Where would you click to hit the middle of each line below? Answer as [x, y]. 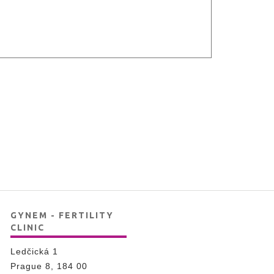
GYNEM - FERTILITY [62, 215]
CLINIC [28, 228]
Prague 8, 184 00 [49, 266]
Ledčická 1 [34, 251]
